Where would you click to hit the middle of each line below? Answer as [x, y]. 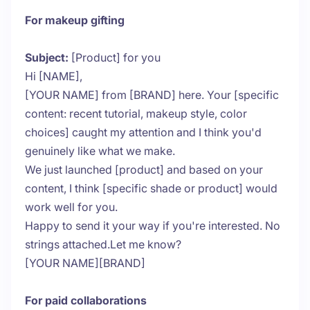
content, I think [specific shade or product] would [151, 189]
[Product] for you [115, 58]
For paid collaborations [86, 301]
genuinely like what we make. [100, 151]
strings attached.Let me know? [103, 245]
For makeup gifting [75, 20]
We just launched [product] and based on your [144, 170]
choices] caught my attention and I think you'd [143, 133]
